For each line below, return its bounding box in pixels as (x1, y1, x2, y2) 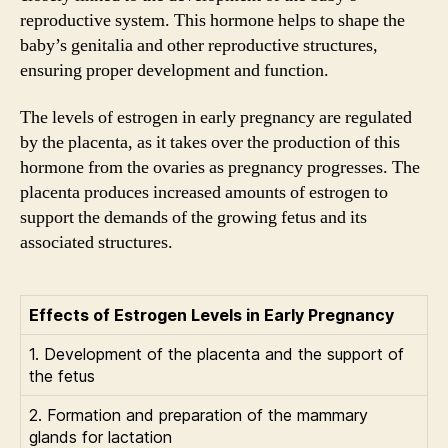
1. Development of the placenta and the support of (29, 344, 404, 364)
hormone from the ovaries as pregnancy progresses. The (20, 156, 420, 179)
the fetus (29, 366, 95, 386)
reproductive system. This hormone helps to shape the (20, 8, 405, 32)
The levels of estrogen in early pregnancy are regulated (20, 106, 412, 129)
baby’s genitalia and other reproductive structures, (20, 33, 378, 57)
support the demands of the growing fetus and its (20, 206, 367, 229)
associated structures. (20, 231, 173, 254)
